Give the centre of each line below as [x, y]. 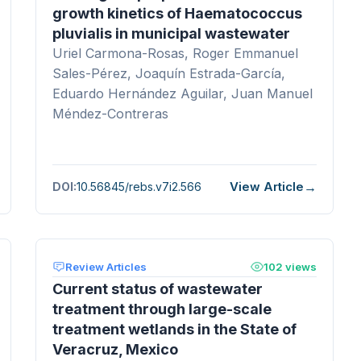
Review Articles [106, 266]
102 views [290, 266]
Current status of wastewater [158, 288]
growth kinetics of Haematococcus [177, 13]
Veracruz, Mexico [115, 349]
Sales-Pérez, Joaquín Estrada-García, [169, 73]
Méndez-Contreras [110, 113]
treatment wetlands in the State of [174, 329]
